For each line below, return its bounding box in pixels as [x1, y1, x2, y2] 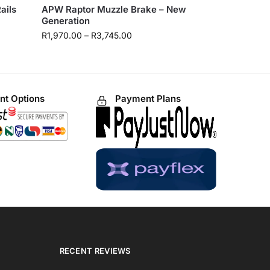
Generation [42, 14, 90, 27]
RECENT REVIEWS [59, 246, 131, 256]
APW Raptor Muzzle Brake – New [42, 3, 187, 15]
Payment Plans [115, 92, 181, 104]
